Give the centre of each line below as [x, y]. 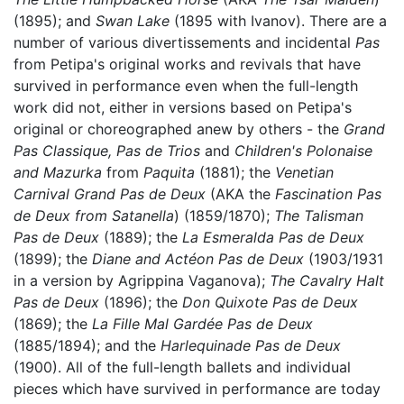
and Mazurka [58, 172]
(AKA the [240, 193]
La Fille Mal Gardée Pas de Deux [202, 323]
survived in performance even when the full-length [186, 85]
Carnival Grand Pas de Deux [110, 193]
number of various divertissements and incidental [184, 42]
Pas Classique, [63, 150]
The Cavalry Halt [327, 280]
